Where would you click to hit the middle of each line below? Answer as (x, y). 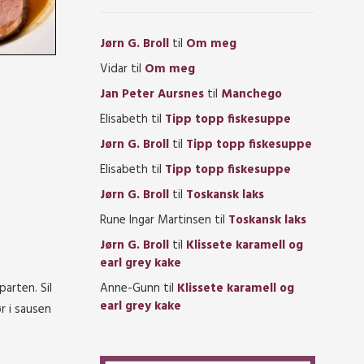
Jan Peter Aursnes (152, 94)
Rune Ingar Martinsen (156, 220)
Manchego (251, 94)
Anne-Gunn (130, 288)
